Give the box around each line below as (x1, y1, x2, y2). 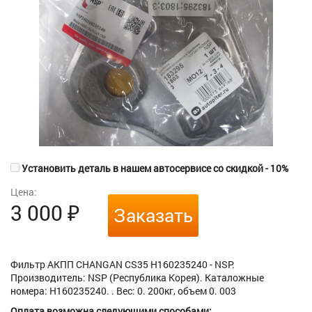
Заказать (114, 203, 193, 228)
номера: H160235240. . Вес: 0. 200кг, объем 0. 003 (10, 284, 236, 298)
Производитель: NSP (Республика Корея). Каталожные (10, 271, 264, 285)
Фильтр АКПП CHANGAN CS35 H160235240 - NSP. (10, 258, 235, 272)
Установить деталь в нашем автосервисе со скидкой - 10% (19, 162, 288, 175)
